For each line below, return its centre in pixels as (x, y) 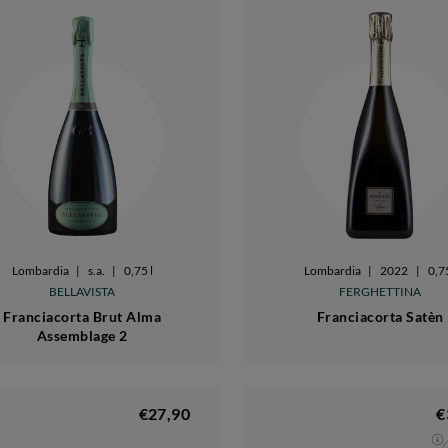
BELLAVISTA (82, 291)
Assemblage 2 (82, 335)
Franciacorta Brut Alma (82, 316)
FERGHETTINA (380, 291)
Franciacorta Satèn (380, 316)
